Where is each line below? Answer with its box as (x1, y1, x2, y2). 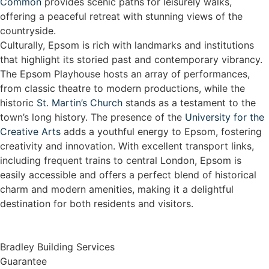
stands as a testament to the (122, 97, 256, 109)
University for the (185, 111, 264, 123)
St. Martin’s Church (37, 97, 122, 109)
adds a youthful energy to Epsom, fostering (61, 125, 262, 138)
